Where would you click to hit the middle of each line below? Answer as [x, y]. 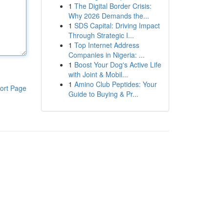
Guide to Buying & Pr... [103, 94]
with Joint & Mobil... [98, 74]
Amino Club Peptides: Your [115, 84]
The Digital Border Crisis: [113, 6]
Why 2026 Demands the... [109, 16]
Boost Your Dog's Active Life [118, 65]
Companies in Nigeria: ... [106, 55]
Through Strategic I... [101, 35]
